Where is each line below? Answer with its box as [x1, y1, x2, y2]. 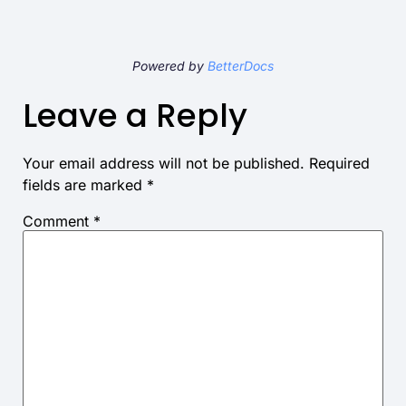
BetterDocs [208, 57, 274, 73]
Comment [23, 211, 93, 230]
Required [309, 153, 370, 172]
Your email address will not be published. [23, 153, 304, 172]
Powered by [132, 57, 208, 73]
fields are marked [23, 175, 147, 194]
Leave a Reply [23, 92, 247, 139]
